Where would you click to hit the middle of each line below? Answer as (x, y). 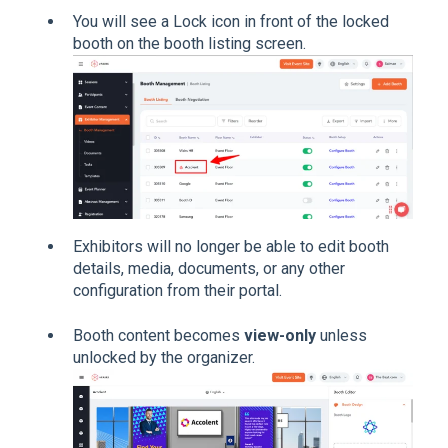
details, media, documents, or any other (209, 269)
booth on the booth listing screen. (189, 44)
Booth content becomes (158, 335)
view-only (280, 335)
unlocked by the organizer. (164, 357)
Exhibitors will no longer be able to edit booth (231, 247)
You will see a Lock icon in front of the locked (231, 22)
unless (341, 335)
